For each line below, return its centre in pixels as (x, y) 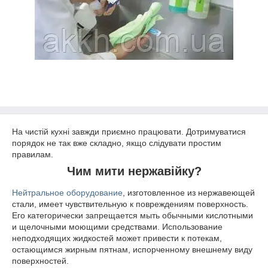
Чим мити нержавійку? (134, 171)
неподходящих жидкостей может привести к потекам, (117, 238)
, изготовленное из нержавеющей (189, 192)
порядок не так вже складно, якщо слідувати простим (117, 143)
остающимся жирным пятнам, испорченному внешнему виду (132, 249)
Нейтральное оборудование (67, 192)
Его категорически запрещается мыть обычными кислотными (133, 215)
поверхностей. (42, 261)
